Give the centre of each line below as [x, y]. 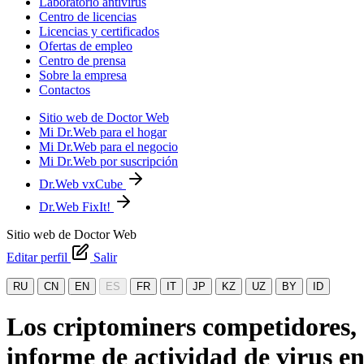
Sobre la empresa [83, 75]
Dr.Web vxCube [82, 184]
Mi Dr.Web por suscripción [108, 161]
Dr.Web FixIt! [76, 207]
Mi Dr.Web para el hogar [103, 132]
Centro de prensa [82, 61]
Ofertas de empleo [86, 46]
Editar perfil [39, 257]
